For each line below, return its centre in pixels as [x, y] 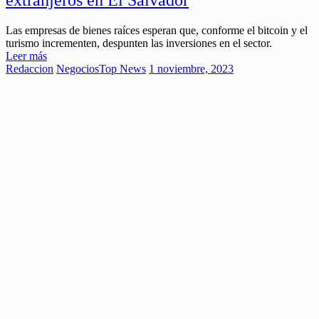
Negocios [78, 68]
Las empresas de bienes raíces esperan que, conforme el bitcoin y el [157, 30]
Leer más [26, 56]
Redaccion [30, 68]
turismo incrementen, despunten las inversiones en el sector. [139, 43]
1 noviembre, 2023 [191, 68]
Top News [122, 68]
